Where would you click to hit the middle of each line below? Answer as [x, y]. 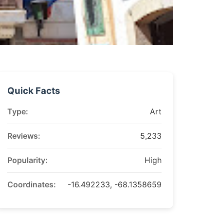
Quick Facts [34, 91]
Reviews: [24, 136]
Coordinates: [31, 184]
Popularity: [27, 160]
